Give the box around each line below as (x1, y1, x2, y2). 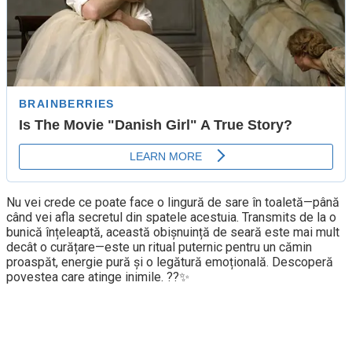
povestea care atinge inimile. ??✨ (6, 269, 189, 284)
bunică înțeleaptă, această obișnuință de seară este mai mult (6, 224, 339, 240)
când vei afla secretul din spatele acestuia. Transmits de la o (6, 209, 336, 225)
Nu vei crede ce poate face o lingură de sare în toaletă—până (6, 194, 339, 210)
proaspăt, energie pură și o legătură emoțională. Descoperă (6, 254, 333, 269)
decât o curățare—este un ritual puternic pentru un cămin (6, 239, 312, 255)
